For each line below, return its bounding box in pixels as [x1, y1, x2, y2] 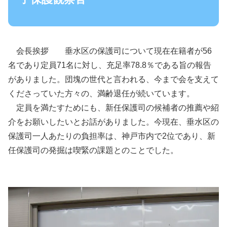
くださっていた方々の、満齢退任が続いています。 [8, 89, 195, 98]
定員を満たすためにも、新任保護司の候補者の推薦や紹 [8, 103, 219, 112]
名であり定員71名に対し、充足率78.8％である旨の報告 [8, 61, 211, 70]
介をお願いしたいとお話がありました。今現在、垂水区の [8, 118, 219, 127]
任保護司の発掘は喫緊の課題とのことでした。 [8, 146, 178, 155]
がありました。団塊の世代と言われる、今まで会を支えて [8, 75, 219, 84]
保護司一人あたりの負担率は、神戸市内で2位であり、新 [8, 132, 215, 141]
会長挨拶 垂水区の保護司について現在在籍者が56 [8, 47, 212, 56]
